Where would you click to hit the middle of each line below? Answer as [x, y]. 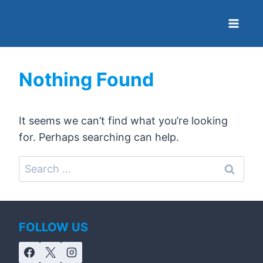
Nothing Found [86, 80]
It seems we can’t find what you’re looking [123, 121]
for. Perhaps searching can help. [99, 137]
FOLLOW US [53, 227]
